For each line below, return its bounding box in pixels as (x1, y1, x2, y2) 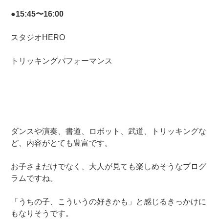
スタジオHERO (11, 33, 66, 42)
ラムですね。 (11, 174, 58, 183)
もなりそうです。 (11, 209, 74, 218)
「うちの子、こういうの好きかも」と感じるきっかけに (11, 197, 207, 206)
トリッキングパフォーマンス (11, 57, 113, 66)
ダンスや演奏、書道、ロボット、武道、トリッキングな (11, 127, 207, 136)
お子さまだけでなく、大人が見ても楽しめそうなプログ (11, 162, 207, 171)
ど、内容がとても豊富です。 (11, 139, 113, 148)
